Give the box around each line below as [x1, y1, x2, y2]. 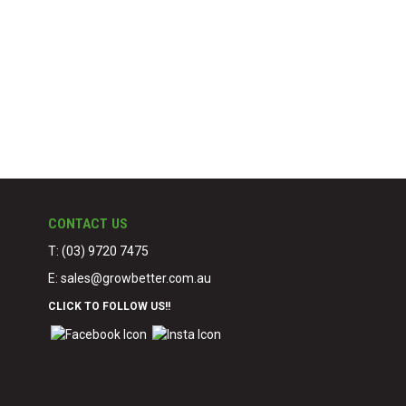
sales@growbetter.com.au [61, 271, 212, 285]
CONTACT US [48, 216, 129, 232]
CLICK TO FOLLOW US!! [48, 300, 171, 313]
